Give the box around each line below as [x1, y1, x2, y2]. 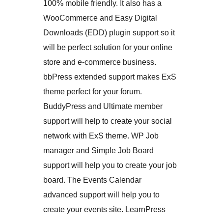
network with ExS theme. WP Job [43, 132, 159, 140]
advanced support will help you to [43, 191, 160, 199]
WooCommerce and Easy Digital [43, 14, 157, 23]
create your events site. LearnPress [43, 205, 165, 214]
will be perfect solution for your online [43, 43, 172, 52]
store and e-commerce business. [43, 58, 156, 67]
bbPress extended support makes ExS [43, 73, 176, 82]
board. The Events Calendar [43, 176, 141, 185]
